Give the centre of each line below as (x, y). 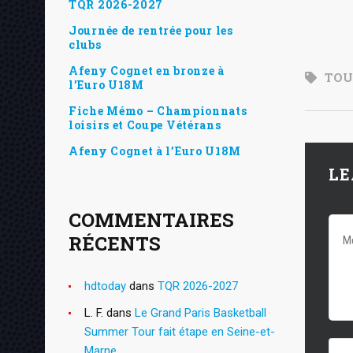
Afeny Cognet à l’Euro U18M (155, 150)
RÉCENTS (115, 243)
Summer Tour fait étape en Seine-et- (180, 331)
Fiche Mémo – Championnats (158, 110)
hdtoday (105, 286)
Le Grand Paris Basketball (201, 312)
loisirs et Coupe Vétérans (145, 124)
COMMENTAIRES (151, 219)
